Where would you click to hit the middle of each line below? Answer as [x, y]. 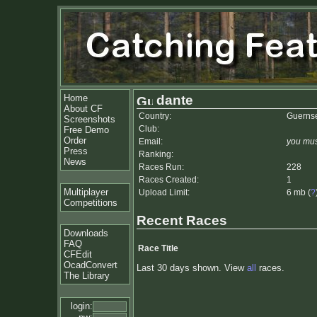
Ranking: [156, 154]
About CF [83, 109]
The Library [87, 276]
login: [82, 306]
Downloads [86, 233]
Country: [155, 116]
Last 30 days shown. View [192, 267]
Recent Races [182, 220]
